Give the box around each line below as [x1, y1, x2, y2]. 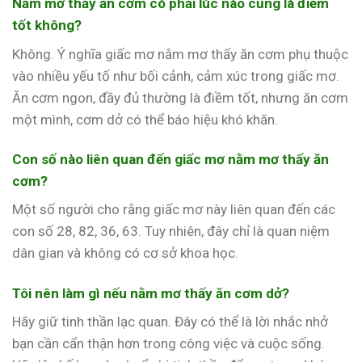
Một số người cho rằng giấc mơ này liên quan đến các [12, 201, 335, 218]
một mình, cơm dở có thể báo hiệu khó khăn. [12, 111, 278, 128]
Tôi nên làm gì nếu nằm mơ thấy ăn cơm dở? [12, 284, 289, 301]
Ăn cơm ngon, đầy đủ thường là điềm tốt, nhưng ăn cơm [12, 89, 348, 106]
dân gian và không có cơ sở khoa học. [12, 245, 238, 262]
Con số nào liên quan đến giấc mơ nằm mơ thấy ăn [12, 150, 329, 167]
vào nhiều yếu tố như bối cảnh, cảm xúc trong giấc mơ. [12, 67, 339, 84]
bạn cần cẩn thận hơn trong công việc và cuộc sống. [12, 335, 325, 352]
